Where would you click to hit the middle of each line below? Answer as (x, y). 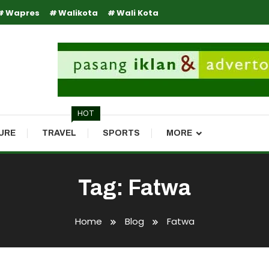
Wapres (23, 13)
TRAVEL (59, 133)
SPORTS (121, 133)
